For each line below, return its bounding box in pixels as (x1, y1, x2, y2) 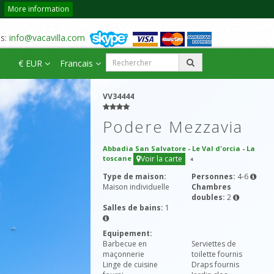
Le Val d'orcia (192, 144, 240, 153)
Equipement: (103, 228, 152, 239)
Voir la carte (141, 154, 182, 164)
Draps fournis (191, 259, 239, 270)
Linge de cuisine (103, 259, 158, 270)
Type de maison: (103, 171, 166, 182)
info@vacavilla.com (9, 32, 85, 44)
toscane (103, 153, 131, 163)
